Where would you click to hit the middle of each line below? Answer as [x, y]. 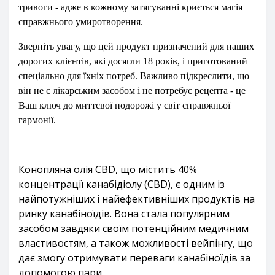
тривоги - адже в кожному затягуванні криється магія [130, 7]
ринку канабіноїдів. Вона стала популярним [124, 214]
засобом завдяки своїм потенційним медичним [134, 228]
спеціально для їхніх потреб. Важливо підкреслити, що [134, 76]
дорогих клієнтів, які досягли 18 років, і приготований [133, 61]
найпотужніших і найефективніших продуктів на [137, 199]
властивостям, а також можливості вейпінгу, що [136, 243]
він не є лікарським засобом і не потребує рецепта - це [132, 91]
